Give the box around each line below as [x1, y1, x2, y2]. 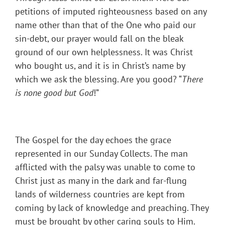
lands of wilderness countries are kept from [15, 188, 185, 200]
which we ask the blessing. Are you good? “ [15, 73, 182, 85]
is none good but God [15, 87, 93, 99]
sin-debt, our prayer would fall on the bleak [15, 33, 183, 45]
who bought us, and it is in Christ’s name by [15, 60, 185, 72]
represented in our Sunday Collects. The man [15, 148, 188, 160]
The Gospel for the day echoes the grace [15, 134, 171, 146]
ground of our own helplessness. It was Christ [15, 46, 193, 58]
